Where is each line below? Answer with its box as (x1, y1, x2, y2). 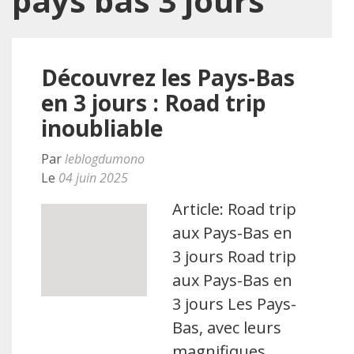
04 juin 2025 (58, 169, 128, 186)
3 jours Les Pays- (172, 293, 297, 314)
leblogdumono (65, 150, 145, 168)
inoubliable (41, 113, 163, 143)
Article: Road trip (172, 198, 297, 220)
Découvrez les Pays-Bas (41, 62, 295, 92)
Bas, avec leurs (172, 317, 282, 338)
